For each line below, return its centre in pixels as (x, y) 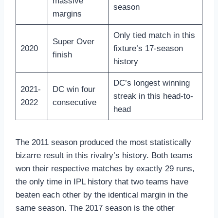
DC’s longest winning (151, 83)
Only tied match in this (154, 36)
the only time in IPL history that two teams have (102, 182)
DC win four (74, 90)
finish (62, 55)
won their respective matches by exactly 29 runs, (105, 169)
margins (67, 14)
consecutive (74, 103)
